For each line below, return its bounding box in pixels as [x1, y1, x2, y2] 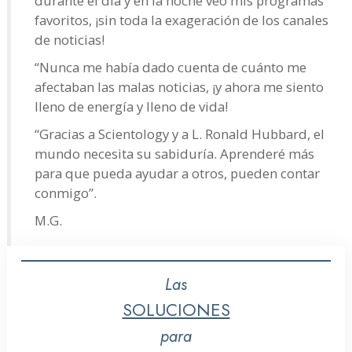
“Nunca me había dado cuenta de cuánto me [35, 57, 306, 76]
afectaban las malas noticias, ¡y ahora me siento [35, 77, 324, 96]
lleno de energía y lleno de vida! [35, 97, 228, 115]
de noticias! [35, 30, 104, 49]
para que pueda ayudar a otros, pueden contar [35, 163, 320, 182]
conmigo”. [35, 183, 97, 202]
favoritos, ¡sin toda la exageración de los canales [35, 10, 328, 29]
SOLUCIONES [122, 296, 230, 322]
